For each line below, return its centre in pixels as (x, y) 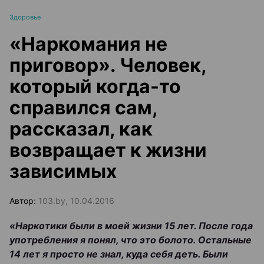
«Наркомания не (88, 44)
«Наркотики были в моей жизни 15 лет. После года (131, 226)
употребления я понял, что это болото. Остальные (131, 240)
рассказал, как (81, 129)
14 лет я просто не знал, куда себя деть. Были (119, 254)
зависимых (63, 171)
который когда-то (95, 86)
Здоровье (25, 17)
